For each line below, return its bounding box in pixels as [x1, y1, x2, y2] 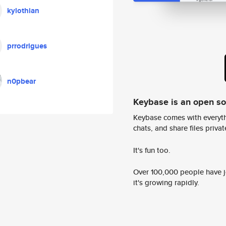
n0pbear [7, 76, 36, 87]
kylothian [7, 5, 39, 16]
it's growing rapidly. [133, 177, 199, 188]
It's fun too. [133, 144, 171, 155]
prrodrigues [7, 40, 47, 51]
